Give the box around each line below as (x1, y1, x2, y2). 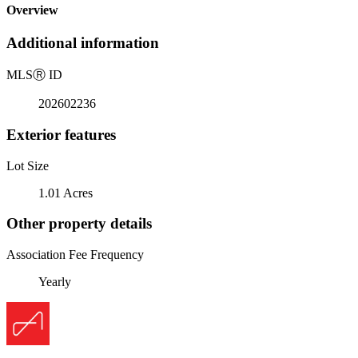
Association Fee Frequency (6, 247, 144, 261)
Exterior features (6, 125, 116, 143)
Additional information (6, 34, 159, 52)
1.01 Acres (38, 185, 93, 200)
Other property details (6, 215, 152, 233)
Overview (6, 3, 58, 18)
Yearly (38, 274, 71, 288)
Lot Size (6, 158, 49, 173)
